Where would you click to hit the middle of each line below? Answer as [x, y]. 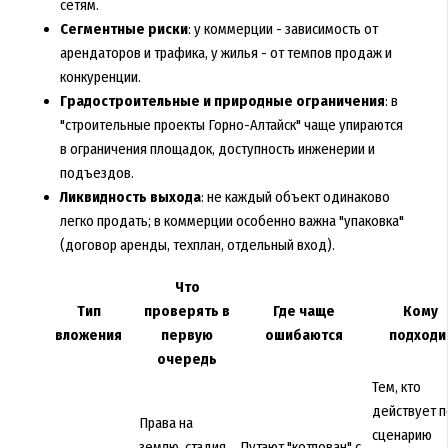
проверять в [187, 310]
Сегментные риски [123, 29]
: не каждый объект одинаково [295, 197]
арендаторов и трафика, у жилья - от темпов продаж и [225, 53]
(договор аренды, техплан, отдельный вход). [197, 245]
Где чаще [303, 310]
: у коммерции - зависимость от [282, 29]
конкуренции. [100, 77]
